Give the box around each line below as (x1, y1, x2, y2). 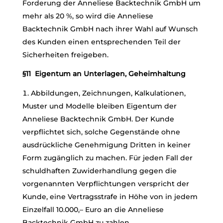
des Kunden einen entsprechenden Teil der (22, 37, 181, 46)
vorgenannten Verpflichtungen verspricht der (22, 179, 189, 188)
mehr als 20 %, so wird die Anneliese (22, 11, 153, 20)
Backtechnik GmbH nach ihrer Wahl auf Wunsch (22, 24, 198, 33)
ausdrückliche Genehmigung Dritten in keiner (22, 140, 191, 149)
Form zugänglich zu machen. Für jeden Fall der (22, 153, 193, 162)
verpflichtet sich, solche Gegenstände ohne (22, 127, 180, 136)
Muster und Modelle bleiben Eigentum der (22, 102, 177, 111)
